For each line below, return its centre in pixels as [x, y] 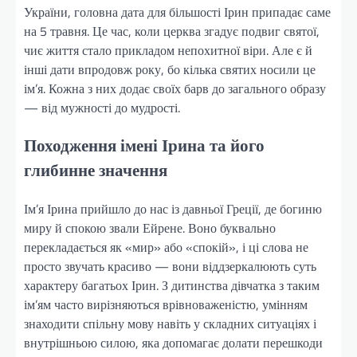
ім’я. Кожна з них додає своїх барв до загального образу [175, 88]
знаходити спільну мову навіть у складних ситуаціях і [170, 324]
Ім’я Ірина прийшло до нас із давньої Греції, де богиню [173, 209]
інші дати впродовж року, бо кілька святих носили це [170, 69]
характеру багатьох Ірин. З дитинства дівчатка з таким [172, 286]
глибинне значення [96, 170]
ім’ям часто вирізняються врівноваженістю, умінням [166, 305]
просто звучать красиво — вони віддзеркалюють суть [170, 267]
